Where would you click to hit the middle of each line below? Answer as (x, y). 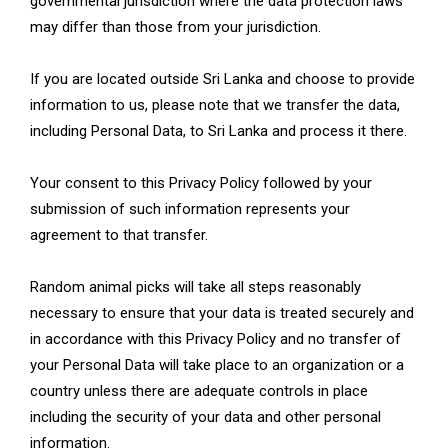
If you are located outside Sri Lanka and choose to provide (222, 79)
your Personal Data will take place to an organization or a (217, 365)
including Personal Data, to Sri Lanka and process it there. (218, 131)
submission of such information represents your (190, 209)
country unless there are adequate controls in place (199, 391)
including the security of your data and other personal (205, 417)
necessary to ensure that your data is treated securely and (222, 313)
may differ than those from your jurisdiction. (175, 27)
